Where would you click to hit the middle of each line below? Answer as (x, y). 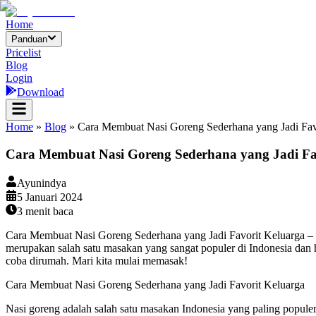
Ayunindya (42, 183)
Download (41, 92)
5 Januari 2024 (50, 197)
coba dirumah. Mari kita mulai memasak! (97, 260)
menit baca (48, 211)
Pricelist (23, 53)
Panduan (29, 39)
